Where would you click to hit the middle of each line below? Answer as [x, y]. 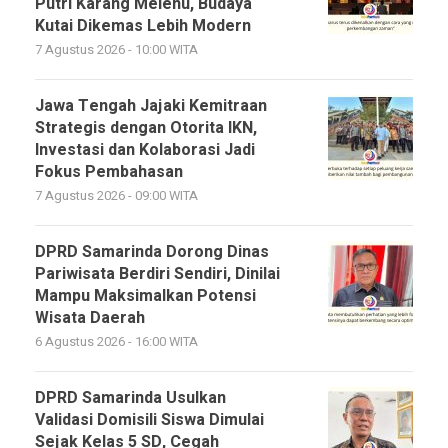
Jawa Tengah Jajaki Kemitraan [151, 105]
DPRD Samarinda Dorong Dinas [152, 251]
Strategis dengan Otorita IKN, [146, 127]
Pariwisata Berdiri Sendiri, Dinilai [157, 273]
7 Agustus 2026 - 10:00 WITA [116, 49]
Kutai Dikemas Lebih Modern [143, 25]
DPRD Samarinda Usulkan [130, 397]
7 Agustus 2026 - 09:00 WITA [116, 195]
